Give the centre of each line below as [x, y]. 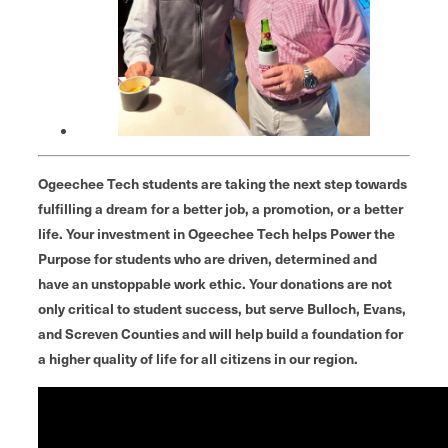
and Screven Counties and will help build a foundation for [220, 333]
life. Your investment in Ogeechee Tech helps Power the [216, 233]
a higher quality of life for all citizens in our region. [198, 358]
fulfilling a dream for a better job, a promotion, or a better [220, 208]
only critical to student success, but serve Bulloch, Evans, [222, 308]
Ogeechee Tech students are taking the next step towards [222, 183]
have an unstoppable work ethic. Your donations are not [215, 283]
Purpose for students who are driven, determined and [207, 258]
